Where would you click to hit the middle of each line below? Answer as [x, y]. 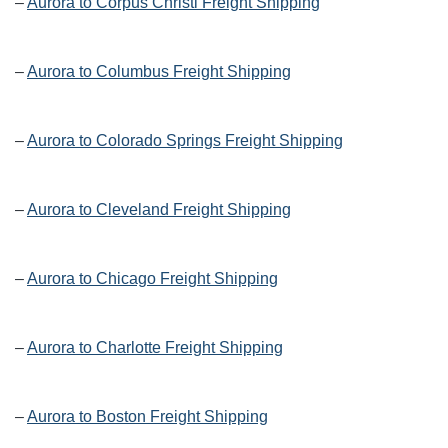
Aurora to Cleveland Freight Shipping [159, 210]
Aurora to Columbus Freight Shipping [159, 72]
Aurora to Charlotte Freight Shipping [155, 348]
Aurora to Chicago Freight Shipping [152, 279]
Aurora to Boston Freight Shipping [147, 417]
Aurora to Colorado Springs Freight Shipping [185, 141]
